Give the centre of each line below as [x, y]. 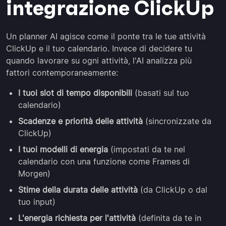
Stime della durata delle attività [78, 190]
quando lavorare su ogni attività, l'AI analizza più [99, 61]
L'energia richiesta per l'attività [77, 218]
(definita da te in [168, 218]
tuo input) [37, 202]
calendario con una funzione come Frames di [104, 161]
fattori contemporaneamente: [62, 73]
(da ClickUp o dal [173, 190]
